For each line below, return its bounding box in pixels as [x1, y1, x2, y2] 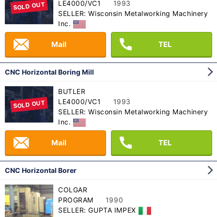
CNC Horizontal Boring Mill [5, 68, 94, 77]
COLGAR [58, 186, 88, 194]
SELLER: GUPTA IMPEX [58, 206, 136, 215]
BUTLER [58, 87, 86, 96]
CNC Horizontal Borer [5, 166, 77, 175]
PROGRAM [58, 196, 93, 204]
